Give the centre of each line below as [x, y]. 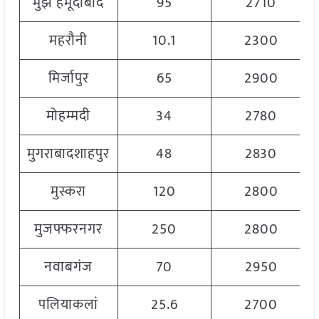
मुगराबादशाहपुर [69, 154]
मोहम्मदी [69, 116]
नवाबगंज [69, 267]
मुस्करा [69, 192]
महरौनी [69, 41]
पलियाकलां [69, 305]
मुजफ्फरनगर [69, 230]
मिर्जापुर [68, 79]
